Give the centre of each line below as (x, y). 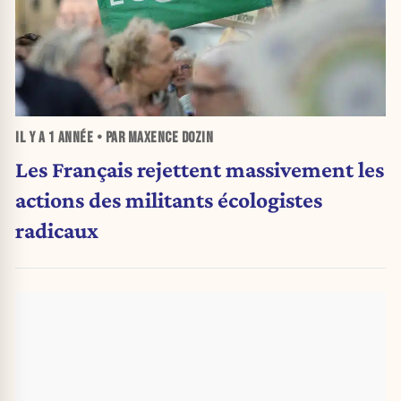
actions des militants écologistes (169, 199)
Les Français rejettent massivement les (200, 169)
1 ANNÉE (70, 138)
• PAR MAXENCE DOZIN (153, 138)
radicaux (57, 230)
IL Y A (32, 138)
